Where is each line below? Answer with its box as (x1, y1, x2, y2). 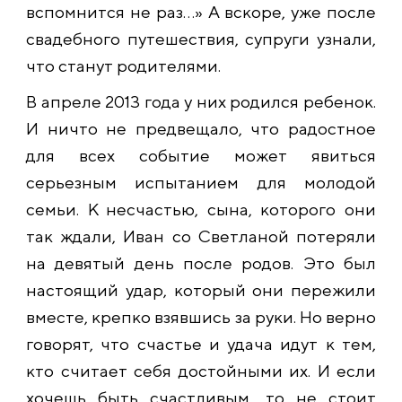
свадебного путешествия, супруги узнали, (26, 29, 376, 49)
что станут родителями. (26, 56, 221, 76)
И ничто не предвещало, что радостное (26, 118, 376, 139)
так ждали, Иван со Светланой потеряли (26, 226, 376, 247)
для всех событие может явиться (26, 145, 376, 166)
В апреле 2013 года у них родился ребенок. (26, 92, 376, 112)
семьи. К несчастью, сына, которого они (26, 199, 376, 220)
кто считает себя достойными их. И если (26, 361, 376, 381)
